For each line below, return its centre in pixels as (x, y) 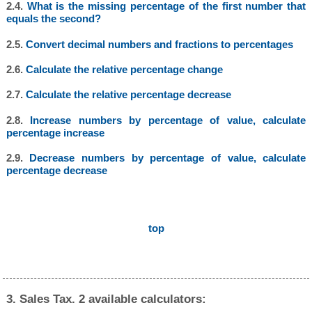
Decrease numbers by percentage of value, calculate (168, 158)
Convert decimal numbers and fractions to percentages (159, 44)
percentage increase (55, 132)
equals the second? (53, 19)
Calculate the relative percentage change (124, 69)
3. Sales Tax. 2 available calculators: (107, 299)
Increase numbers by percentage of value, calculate (168, 120)
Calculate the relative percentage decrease (128, 95)
